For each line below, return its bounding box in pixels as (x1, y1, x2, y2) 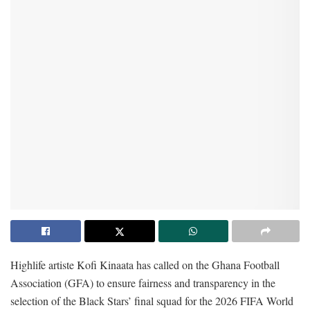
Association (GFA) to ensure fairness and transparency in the (10, 275, 275, 291)
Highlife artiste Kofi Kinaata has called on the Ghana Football (10, 257, 280, 273)
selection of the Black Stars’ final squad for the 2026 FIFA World (10, 293, 293, 309)
